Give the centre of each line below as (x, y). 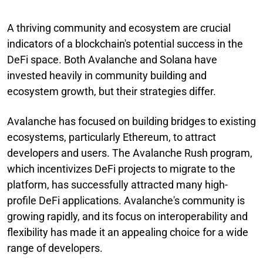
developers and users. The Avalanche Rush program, (130, 153)
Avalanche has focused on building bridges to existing (131, 121)
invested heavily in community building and (107, 75)
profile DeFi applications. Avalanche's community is (126, 200)
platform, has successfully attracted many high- (117, 184)
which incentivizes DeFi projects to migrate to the (121, 168)
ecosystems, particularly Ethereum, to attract (112, 137)
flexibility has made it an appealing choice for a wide (128, 232)
